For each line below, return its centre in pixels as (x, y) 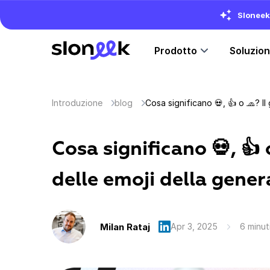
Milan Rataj (125, 227)
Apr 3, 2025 (194, 226)
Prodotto (176, 50)
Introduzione (77, 103)
